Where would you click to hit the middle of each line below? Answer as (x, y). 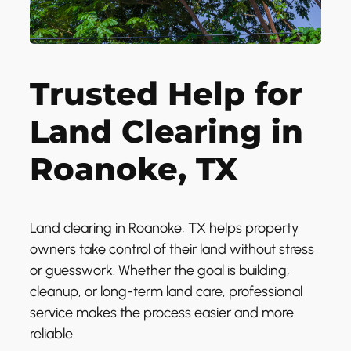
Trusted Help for (166, 93)
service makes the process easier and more (162, 312)
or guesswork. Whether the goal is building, (160, 270)
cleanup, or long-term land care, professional (166, 291)
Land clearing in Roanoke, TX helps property (164, 228)
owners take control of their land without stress (172, 249)
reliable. (52, 333)
